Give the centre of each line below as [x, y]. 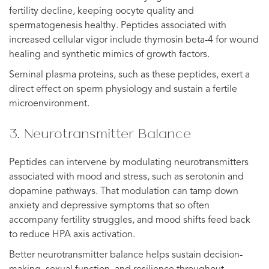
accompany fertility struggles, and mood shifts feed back [130, 220]
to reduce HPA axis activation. [72, 234]
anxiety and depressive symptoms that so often [109, 206]
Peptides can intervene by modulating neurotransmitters [129, 162]
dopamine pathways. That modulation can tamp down [124, 191]
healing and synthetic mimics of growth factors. [109, 54]
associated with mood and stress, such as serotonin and [126, 177]
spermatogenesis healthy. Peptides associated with [118, 26]
